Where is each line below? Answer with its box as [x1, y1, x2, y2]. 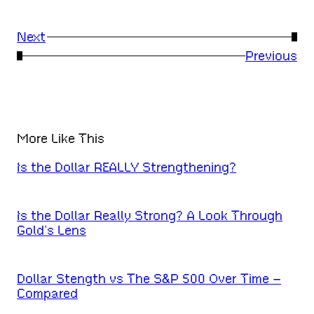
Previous [245, 48, 297, 64]
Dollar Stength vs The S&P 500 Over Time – [17, 271, 282, 287]
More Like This [17, 130, 105, 147]
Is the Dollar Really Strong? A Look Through [17, 207, 283, 224]
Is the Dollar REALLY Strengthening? [17, 159, 237, 176]
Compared [17, 285, 78, 302]
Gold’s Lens [17, 222, 87, 239]
